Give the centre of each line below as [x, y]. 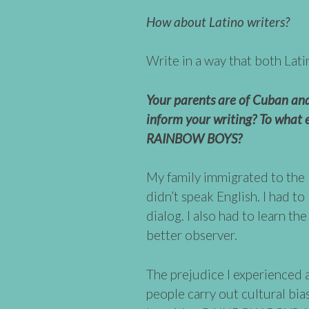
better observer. [192, 235]
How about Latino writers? [218, 21]
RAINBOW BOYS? [194, 138]
